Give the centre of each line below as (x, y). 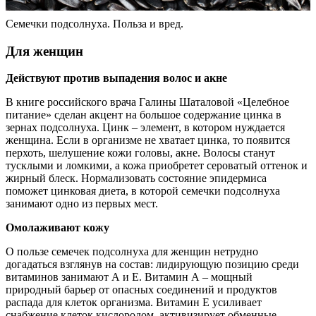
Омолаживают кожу (57, 228)
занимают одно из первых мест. (82, 204)
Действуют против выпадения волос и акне (116, 78)
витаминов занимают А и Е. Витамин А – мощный (129, 277)
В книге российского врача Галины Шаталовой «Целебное (147, 102)
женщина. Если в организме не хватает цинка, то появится (148, 140)
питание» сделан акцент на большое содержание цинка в (144, 115)
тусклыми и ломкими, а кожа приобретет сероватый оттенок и (157, 166)
